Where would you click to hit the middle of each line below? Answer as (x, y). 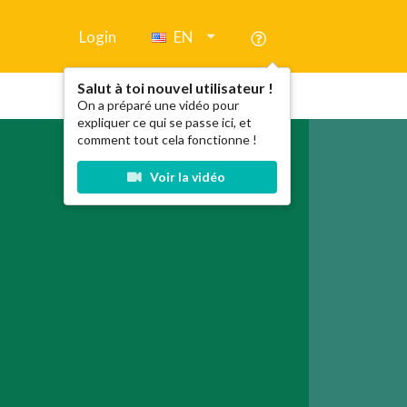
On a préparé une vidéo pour (159, 105)
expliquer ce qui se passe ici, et (165, 122)
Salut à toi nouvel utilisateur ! (176, 88)
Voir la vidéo (186, 177)
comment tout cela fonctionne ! (168, 139)
